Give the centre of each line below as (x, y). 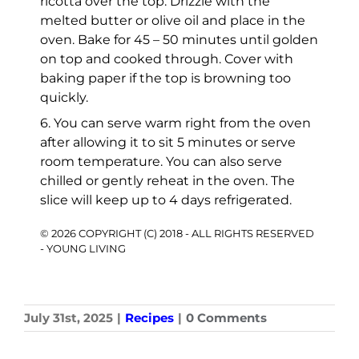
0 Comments (226, 317)
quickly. (64, 97)
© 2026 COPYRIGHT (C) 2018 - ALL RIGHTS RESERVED (177, 233)
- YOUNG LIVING (83, 248)
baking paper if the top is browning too (165, 78)
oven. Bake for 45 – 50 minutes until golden (179, 39)
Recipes (149, 317)
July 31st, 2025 (69, 317)
